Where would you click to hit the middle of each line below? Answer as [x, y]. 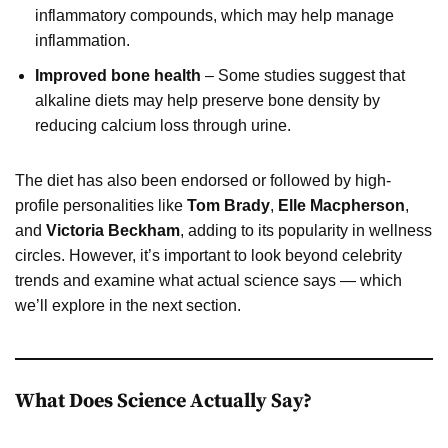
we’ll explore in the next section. [128, 305]
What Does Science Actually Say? [163, 401]
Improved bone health [118, 75]
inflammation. [82, 40]
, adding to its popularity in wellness [306, 230]
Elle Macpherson [341, 205]
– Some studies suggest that [303, 75]
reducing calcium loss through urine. [163, 125]
